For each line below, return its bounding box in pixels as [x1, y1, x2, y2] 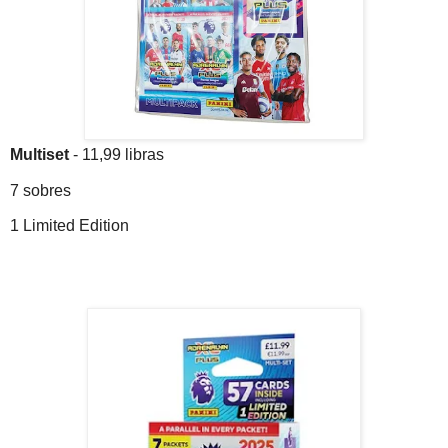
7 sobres [10, 181, 71, 199]
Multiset [10, 145, 73, 163]
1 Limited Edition [10, 217, 129, 235]
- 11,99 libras [73, 145, 164, 163]
